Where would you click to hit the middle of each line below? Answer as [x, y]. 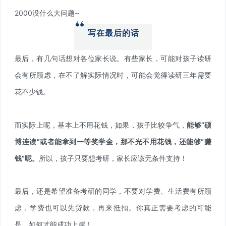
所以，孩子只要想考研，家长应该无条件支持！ [113, 158]
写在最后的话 [114, 33]
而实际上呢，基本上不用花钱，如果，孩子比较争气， [101, 125]
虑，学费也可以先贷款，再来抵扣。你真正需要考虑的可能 [113, 207]
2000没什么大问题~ [47, 13]
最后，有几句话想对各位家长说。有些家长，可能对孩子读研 [113, 58]
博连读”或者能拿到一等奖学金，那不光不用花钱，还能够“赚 [113, 141]
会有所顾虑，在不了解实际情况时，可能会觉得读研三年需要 [113, 75]
